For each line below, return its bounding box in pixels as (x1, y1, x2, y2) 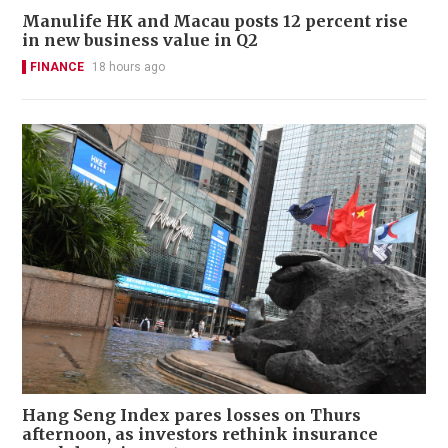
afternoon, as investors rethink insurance (22, 423, 378, 444)
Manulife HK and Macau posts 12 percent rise (22, 11, 408, 32)
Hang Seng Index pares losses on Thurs (22, 404, 361, 425)
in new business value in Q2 (22, 30, 258, 51)
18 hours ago (92, 60, 165, 75)
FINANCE (30, 60, 84, 75)
